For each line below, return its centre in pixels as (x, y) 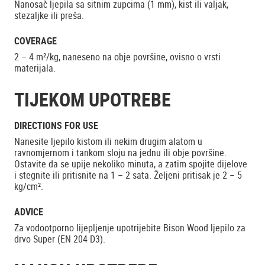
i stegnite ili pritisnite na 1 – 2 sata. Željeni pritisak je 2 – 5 (128, 175)
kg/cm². (29, 186)
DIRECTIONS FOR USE (56, 125)
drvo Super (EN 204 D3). (60, 239)
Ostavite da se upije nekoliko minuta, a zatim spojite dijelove (131, 164)
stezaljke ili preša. (49, 15)
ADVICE (29, 212)
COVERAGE (35, 41)
